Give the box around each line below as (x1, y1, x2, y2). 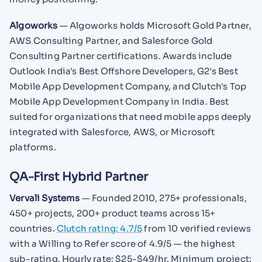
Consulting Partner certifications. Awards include (9, 50, 232, 61)
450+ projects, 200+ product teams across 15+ (9, 208, 216, 219)
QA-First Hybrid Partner (9, 169, 148, 184)
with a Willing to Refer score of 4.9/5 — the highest (9, 238, 235, 250)
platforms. (9, 141, 56, 153)
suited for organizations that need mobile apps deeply (9, 111, 251, 122)
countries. (9, 223, 57, 235)
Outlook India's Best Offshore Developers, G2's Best (9, 65, 238, 77)
